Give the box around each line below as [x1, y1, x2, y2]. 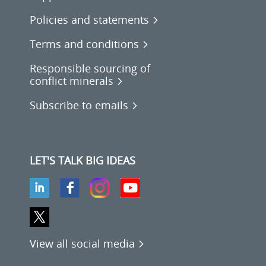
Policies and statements [29, 12, 149, 27]
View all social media [29, 236, 135, 251]
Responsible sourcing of [29, 61, 150, 75]
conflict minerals [29, 73, 113, 88]
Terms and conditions [29, 36, 139, 51]
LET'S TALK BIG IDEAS [29, 153, 135, 167]
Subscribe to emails [29, 97, 128, 112]
